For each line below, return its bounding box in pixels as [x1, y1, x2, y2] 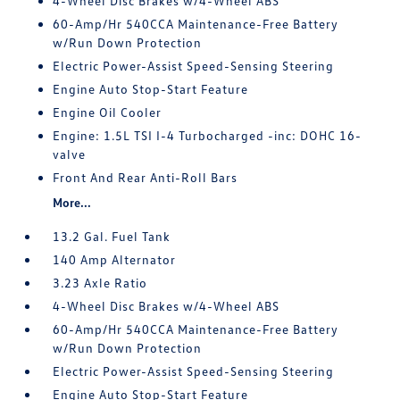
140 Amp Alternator [53, 252, 177, 267]
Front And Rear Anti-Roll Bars [53, 170, 238, 185]
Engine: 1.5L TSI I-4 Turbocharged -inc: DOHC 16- [53, 128, 362, 143]
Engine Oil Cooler [53, 104, 162, 120]
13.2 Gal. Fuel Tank [53, 229, 171, 244]
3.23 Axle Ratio [53, 275, 148, 290]
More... [53, 195, 92, 210]
